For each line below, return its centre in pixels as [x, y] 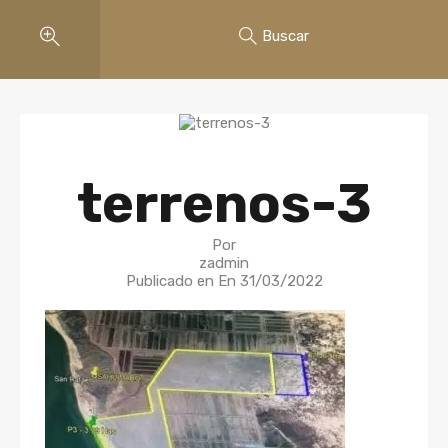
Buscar [285, 36]
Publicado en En [182, 280]
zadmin [224, 262]
